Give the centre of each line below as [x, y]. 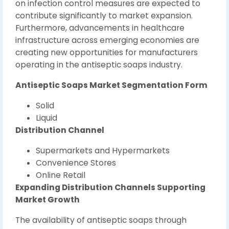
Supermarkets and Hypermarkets [103, 150]
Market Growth [48, 199]
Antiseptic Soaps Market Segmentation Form [111, 85]
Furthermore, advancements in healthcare [100, 28]
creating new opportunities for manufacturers [107, 52]
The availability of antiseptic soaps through [101, 220]
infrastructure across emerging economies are [107, 40]
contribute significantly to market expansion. [104, 15]
